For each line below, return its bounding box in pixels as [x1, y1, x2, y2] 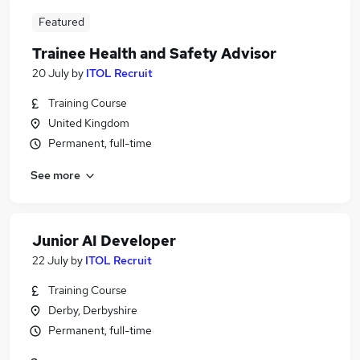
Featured [38, 14, 84, 29]
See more [31, 167, 80, 182]
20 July [32, 66, 69, 80]
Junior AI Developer [32, 231, 176, 250]
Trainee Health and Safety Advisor [32, 44, 276, 63]
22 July [32, 253, 68, 268]
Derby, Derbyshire [48, 303, 137, 317]
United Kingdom [48, 116, 129, 130]
